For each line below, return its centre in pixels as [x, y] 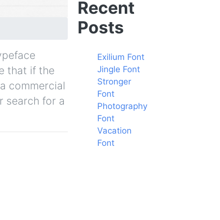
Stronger [114, 81]
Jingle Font [119, 69]
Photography [122, 106]
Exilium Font [121, 57]
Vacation [114, 130]
